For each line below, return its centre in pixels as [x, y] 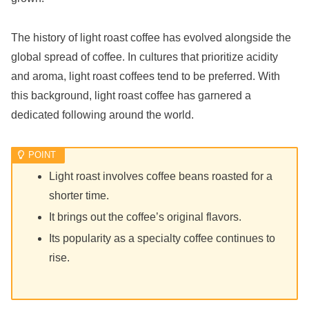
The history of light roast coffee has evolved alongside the [151, 37]
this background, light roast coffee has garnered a [131, 95]
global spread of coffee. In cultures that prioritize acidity [144, 57]
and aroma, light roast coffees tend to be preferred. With [146, 76]
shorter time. [79, 196]
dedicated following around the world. [102, 114]
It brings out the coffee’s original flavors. [146, 217]
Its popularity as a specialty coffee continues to [162, 239]
